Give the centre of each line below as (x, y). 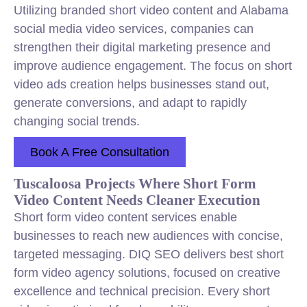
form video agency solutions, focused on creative (147, 273)
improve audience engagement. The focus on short (153, 66)
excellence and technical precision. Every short (142, 291)
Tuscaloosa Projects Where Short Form (135, 183)
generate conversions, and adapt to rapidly (130, 103)
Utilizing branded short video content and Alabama (151, 10)
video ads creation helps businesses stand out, (142, 84)
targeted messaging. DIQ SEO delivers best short (149, 254)
